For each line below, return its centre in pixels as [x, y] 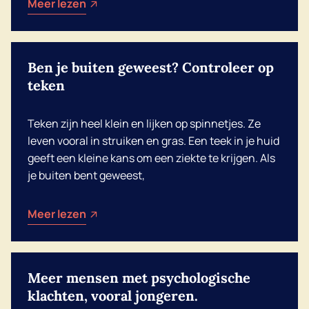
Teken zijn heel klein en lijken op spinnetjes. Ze [144, 123]
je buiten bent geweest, [86, 175]
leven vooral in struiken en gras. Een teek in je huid [153, 141]
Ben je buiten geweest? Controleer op [151, 67]
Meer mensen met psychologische [139, 278]
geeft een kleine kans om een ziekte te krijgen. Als [151, 158]
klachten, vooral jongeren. [113, 296]
